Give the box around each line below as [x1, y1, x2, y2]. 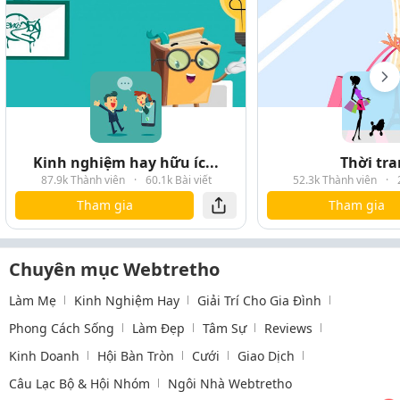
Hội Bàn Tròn [97, 346, 174, 364]
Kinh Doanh [9, 346, 79, 364]
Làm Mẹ [9, 291, 56, 309]
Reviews [264, 319, 312, 337]
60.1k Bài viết [145, 171, 212, 187]
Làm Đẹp [132, 319, 185, 337]
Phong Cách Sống [9, 319, 114, 337]
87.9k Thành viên [40, 171, 125, 187]
